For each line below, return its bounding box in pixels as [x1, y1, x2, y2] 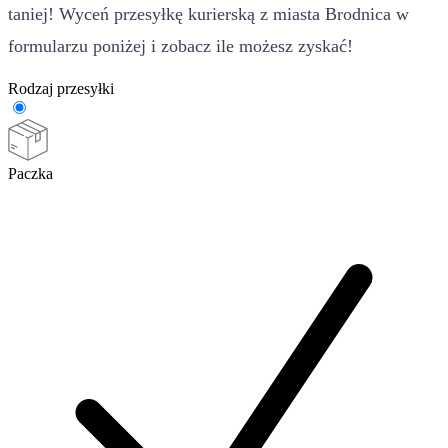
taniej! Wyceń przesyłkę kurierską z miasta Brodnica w [8, 3, 409, 24]
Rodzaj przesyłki [8, 79, 114, 97]
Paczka [8, 164, 53, 182]
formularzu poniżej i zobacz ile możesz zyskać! [8, 35, 353, 56]
